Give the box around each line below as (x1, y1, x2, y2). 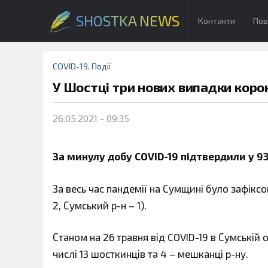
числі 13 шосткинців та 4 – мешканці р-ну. (53, 248, 248, 260)
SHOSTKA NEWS (76, 12, 179, 29)
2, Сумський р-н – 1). (53, 199, 147, 211)
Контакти (198, 16, 235, 26)
